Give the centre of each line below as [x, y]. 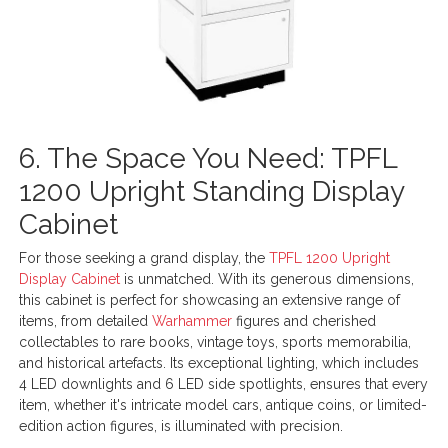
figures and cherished [304, 320]
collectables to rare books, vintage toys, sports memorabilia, [215, 341]
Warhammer [192, 320]
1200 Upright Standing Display [212, 191]
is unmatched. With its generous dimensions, [267, 278]
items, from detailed [86, 320]
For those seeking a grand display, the [144, 257]
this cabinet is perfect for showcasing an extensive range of [210, 299]
